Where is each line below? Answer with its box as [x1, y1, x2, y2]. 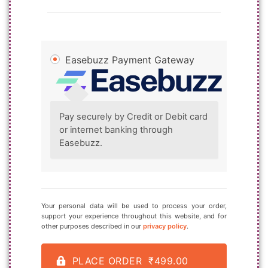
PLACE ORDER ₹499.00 [72, 254, 188, 267]
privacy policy [143, 221, 187, 230]
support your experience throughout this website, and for [41, 211, 227, 220]
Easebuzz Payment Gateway [62, 54, 194, 66]
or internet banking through [59, 124, 173, 135]
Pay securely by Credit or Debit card [59, 111, 208, 122]
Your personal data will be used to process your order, [41, 201, 227, 210]
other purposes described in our [41, 221, 143, 230]
